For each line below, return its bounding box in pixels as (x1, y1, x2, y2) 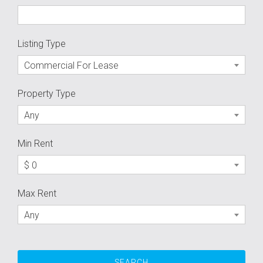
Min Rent (18, 138, 53, 149)
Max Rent (18, 188, 56, 199)
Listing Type (18, 38, 66, 49)
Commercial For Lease (24, 60, 119, 71)
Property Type (18, 88, 76, 99)
